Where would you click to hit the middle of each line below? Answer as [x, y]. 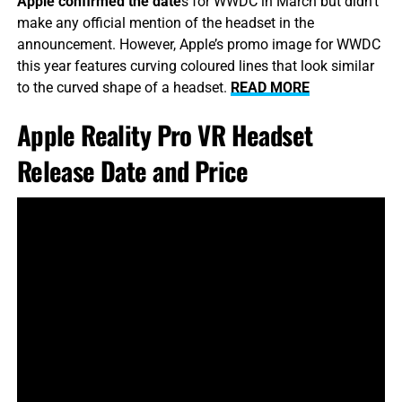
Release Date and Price [132, 171]
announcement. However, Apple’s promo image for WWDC [198, 45]
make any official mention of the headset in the [165, 23]
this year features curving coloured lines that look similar [195, 66]
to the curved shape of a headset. [123, 88]
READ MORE [270, 88]
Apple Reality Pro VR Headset [165, 135]
